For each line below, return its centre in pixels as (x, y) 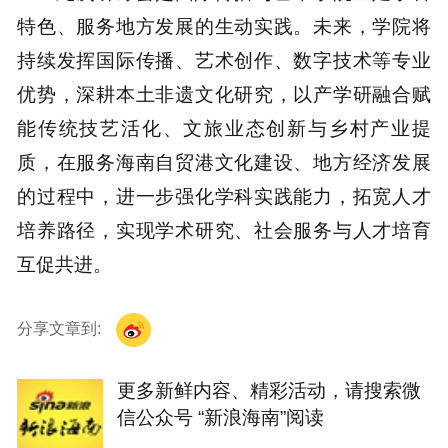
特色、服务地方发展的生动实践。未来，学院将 (224, 26)
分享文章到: (61, 329)
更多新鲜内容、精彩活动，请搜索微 (269, 389)
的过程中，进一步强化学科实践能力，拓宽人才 (224, 196)
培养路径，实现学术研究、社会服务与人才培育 (224, 230)
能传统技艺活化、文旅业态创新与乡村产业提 (224, 128)
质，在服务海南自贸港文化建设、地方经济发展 (224, 162)
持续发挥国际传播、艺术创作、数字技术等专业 (224, 60)
